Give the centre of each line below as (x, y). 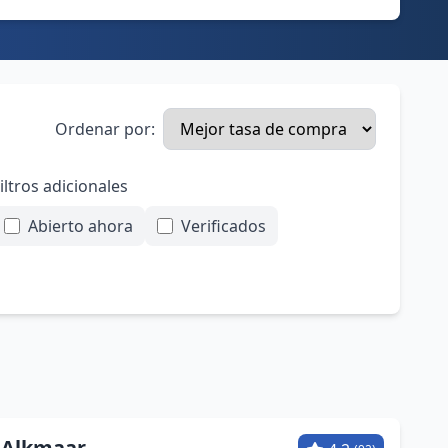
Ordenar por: (105, 129)
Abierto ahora (80, 226)
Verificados (223, 226)
